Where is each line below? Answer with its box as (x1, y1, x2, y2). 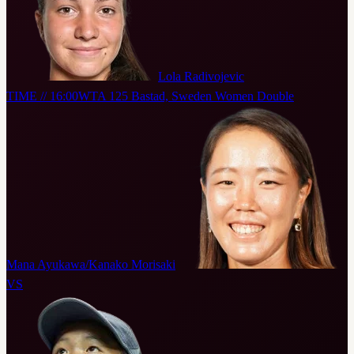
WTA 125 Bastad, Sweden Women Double (78, 89, 294, 104)
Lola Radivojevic (158, 70, 244, 84)
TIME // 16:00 (6, 89, 78, 104)
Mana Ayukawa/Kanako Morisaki (6, 258, 175, 272)
